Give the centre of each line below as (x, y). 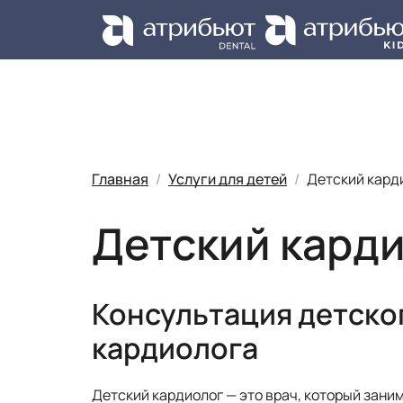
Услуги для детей (228, 179)
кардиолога (175, 349)
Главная (120, 179)
